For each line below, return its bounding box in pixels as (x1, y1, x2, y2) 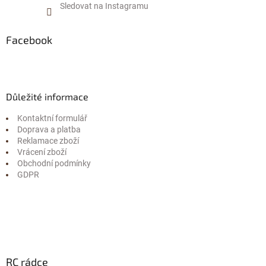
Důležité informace (6, 90, 88, 102)
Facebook (6, 33, 52, 46)
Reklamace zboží (17, 135, 79, 145)
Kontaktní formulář (17, 113, 87, 123)
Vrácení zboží (17, 147, 66, 157)
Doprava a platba (17, 124, 81, 134)
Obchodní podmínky (17, 158, 91, 168)
